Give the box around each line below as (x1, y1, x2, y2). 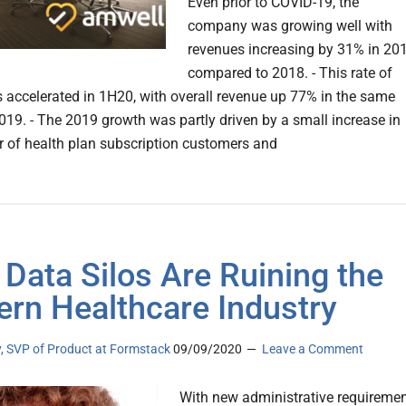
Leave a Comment (262, 342, 363, 357)
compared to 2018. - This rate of (188, 64, 392, 82)
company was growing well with (188, 17, 392, 35)
